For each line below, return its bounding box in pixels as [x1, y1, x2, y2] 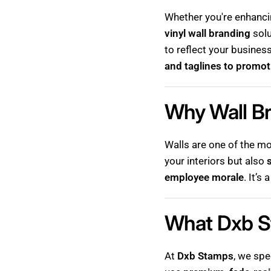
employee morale [165, 171, 244, 183]
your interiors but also [165, 155, 267, 167]
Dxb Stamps [177, 250, 234, 262]
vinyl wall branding [165, 27, 251, 39]
